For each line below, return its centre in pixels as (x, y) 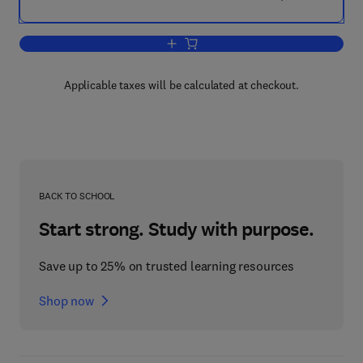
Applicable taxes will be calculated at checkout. (181, 85)
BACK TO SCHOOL (77, 196)
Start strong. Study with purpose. (177, 229)
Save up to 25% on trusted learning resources (167, 266)
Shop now (66, 301)
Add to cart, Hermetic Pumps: (249, 44)
